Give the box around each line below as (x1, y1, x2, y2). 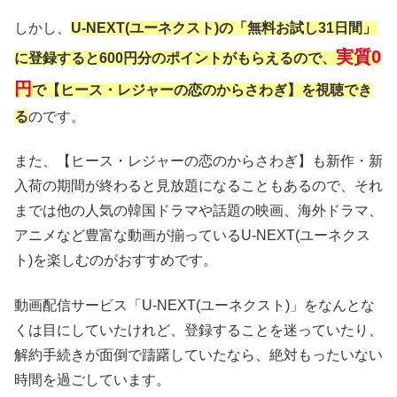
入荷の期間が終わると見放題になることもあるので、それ (14, 178, 383, 194)
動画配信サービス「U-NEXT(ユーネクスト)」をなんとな (14, 297, 375, 313)
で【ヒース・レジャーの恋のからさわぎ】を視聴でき (32, 82, 372, 98)
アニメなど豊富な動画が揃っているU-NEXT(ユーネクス (14, 228, 370, 244)
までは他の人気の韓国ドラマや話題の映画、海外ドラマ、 (14, 203, 383, 219)
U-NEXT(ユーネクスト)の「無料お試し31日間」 (71, 20, 377, 36)
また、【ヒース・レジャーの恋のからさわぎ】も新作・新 (14, 153, 383, 169)
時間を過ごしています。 (14, 371, 170, 387)
